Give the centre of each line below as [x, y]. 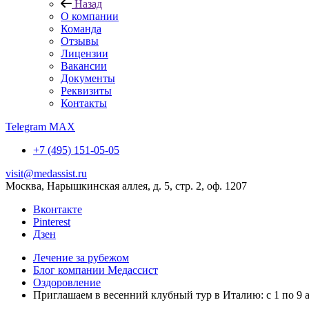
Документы [88, 78]
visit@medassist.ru [46, 173]
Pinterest [52, 222]
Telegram [26, 127]
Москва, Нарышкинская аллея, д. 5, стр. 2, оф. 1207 [126, 186]
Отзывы [80, 41]
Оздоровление [67, 282]
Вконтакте [58, 209]
